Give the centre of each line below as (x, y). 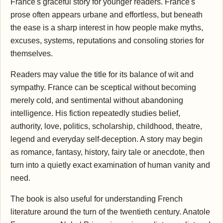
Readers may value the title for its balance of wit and (102, 74)
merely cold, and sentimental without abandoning (97, 100)
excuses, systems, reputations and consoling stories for (107, 40)
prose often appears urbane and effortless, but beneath (107, 14)
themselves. (32, 53)
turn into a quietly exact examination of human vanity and (110, 165)
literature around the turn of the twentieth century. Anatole (110, 212)
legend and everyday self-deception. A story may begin (107, 139)
